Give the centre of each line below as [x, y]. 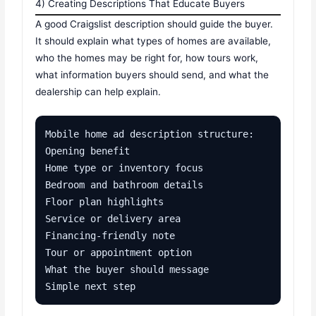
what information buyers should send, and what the [152, 75]
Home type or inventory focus [124, 168]
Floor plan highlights [105, 202]
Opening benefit [88, 151]
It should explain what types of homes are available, [153, 41]
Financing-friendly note [110, 236]
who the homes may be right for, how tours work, [147, 58]
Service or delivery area [113, 219]
